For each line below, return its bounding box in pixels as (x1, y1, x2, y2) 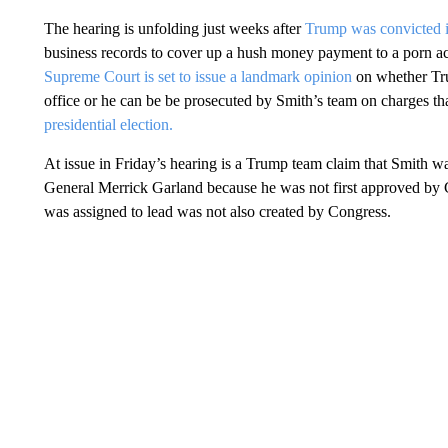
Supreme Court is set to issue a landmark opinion (43, 68, 352, 85)
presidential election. (43, 116, 173, 133)
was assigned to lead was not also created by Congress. (43, 203, 391, 220)
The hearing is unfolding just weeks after (43, 20, 305, 37)
